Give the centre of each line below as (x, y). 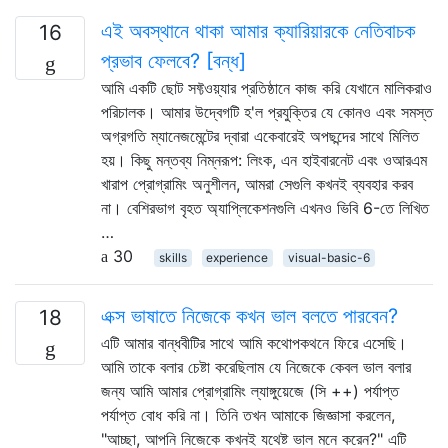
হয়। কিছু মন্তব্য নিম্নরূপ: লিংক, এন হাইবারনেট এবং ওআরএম (264, 159)
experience (237, 257)
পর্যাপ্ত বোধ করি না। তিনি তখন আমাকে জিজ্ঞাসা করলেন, (248, 414)
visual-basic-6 (328, 257)
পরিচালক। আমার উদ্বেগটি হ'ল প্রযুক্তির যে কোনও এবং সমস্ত (267, 111)
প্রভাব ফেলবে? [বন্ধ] (173, 60)
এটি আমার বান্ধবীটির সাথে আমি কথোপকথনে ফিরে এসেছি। (254, 342)
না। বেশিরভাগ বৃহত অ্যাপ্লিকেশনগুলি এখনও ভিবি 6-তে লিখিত (265, 207)
